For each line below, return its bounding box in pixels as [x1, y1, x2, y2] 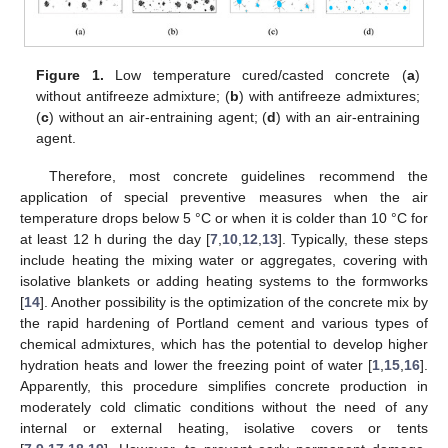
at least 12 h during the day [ [20, 230, 211, 247]
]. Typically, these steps [278, 230, 429, 247]
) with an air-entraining [276, 108, 420, 125]
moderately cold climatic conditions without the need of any [20, 398, 428, 415]
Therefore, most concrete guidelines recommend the [48, 167, 428, 184]
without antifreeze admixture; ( [36, 87, 231, 104]
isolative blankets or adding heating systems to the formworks [20, 272, 428, 289]
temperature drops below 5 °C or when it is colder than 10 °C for [20, 209, 428, 226]
